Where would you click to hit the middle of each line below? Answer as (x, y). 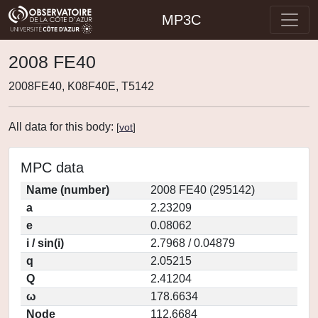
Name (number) (68, 190)
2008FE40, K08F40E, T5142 (81, 86)
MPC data (52, 168)
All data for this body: (62, 127)
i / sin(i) (45, 243)
